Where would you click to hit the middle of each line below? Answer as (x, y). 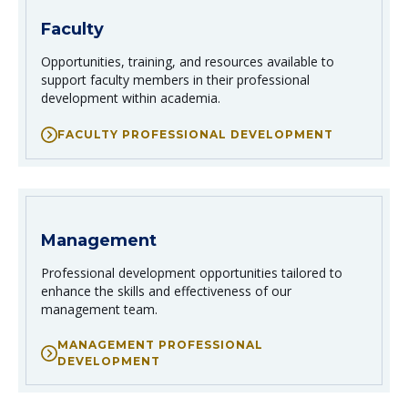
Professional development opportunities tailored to (192, 273)
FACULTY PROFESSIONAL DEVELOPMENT (195, 135)
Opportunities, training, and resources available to (188, 62)
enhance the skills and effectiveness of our (166, 291)
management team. (99, 310)
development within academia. (131, 98)
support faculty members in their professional (175, 80)
